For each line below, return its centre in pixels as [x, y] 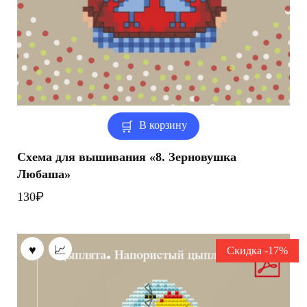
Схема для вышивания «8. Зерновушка [127, 157]
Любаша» [44, 174]
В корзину [163, 126]
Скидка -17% [257, 251]
